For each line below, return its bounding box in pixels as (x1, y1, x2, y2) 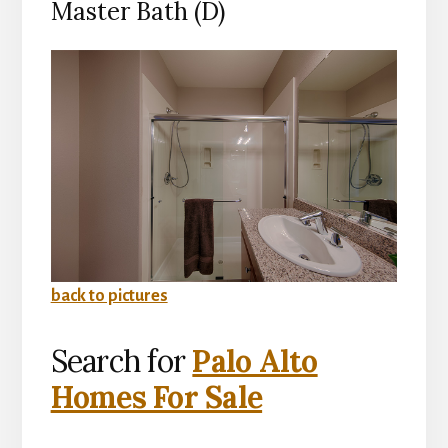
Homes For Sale (50, 377, 263, 416)
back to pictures (50, 286, 168, 305)
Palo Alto (192, 341, 318, 380)
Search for (50, 341, 193, 380)
